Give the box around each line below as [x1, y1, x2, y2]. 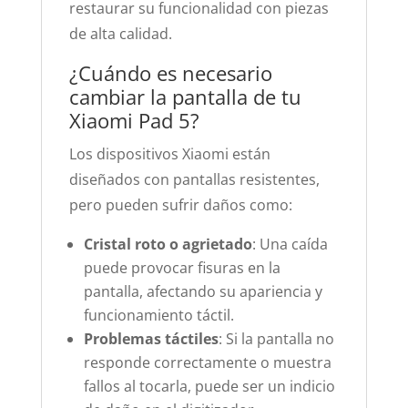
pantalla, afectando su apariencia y [83, 281, 322, 301]
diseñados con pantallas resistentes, [68, 169, 320, 189]
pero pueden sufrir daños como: [68, 195, 292, 215]
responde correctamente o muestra [83, 352, 331, 372]
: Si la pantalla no [218, 329, 334, 349]
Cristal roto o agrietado [83, 234, 252, 254]
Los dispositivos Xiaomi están [68, 144, 270, 164]
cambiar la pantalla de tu [68, 83, 301, 110]
